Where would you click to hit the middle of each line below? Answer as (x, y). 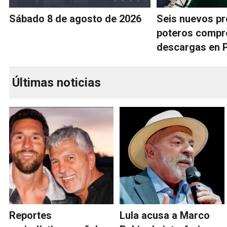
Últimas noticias (56, 83)
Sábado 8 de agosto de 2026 (75, 19)
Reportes (30, 216)
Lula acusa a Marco (165, 216)
